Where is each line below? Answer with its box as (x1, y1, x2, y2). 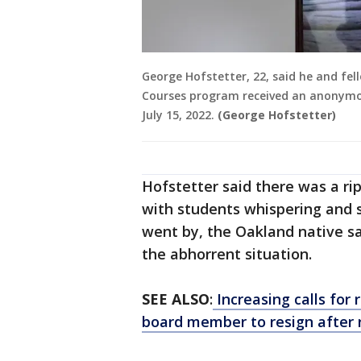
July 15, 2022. (142, 107, 218, 123)
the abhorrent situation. (142, 244, 312, 264)
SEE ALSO (142, 289, 210, 309)
